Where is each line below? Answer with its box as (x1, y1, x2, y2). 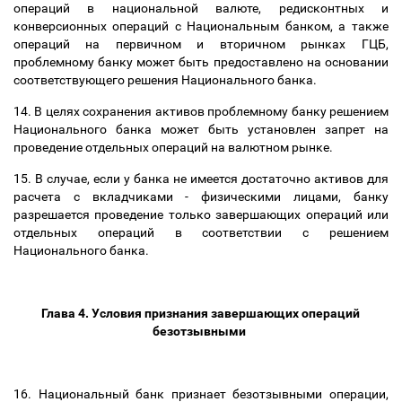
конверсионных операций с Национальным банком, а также (13, 19, 389, 33)
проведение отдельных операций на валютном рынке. (13, 140, 336, 154)
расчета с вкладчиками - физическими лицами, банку (13, 189, 389, 204)
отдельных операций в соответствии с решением (13, 225, 389, 240)
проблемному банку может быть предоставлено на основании (13, 55, 389, 69)
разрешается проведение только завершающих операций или (13, 207, 389, 222)
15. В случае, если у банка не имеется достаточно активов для (13, 171, 389, 186)
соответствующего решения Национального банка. (13, 73, 319, 87)
